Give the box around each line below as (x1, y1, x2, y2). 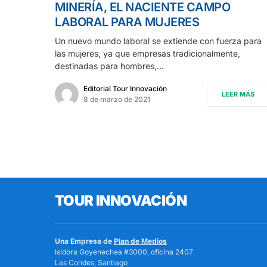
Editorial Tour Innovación (83, 83, 167, 93)
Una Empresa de (55, 237, 114, 246)
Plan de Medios (114, 237, 167, 246)
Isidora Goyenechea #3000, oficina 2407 (55, 247, 193, 256)
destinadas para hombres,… (55, 60, 164, 71)
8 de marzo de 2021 (83, 94, 150, 104)
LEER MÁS (222, 89, 254, 98)
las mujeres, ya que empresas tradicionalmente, (55, 48, 240, 58)
